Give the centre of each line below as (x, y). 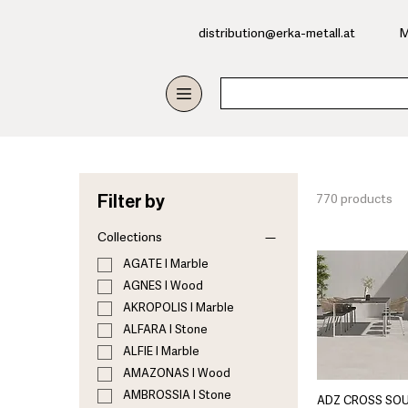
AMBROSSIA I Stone (177, 396)
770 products (354, 200)
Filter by (131, 203)
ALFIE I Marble (161, 352)
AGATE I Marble (166, 265)
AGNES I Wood (163, 287)
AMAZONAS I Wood (177, 374)
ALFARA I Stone (165, 331)
